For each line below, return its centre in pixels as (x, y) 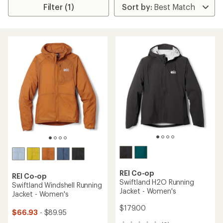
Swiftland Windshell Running (57, 185)
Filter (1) (58, 7)
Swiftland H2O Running (157, 182)
